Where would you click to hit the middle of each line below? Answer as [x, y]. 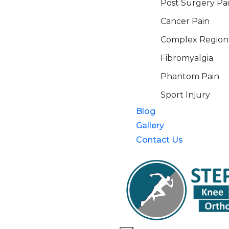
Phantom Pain [190, 76]
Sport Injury [185, 95]
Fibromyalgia [187, 58]
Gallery [150, 125]
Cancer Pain [185, 21]
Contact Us [159, 140]
